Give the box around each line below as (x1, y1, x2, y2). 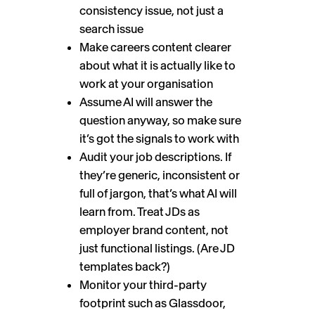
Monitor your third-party (79, 277, 207, 292)
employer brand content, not (79, 222, 229, 237)
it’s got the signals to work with (79, 131, 239, 146)
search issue (79, 21, 143, 36)
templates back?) (79, 259, 170, 274)
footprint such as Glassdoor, (79, 295, 226, 310)
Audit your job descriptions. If (79, 149, 231, 164)
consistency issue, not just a (79, 3, 224, 18)
